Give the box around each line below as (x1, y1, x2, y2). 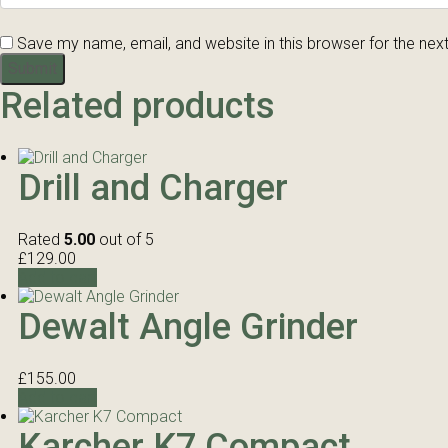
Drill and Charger (18, 167, 288, 209)
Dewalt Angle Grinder (18, 306, 358, 348)
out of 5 (95, 230, 154, 249)
